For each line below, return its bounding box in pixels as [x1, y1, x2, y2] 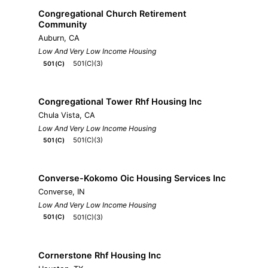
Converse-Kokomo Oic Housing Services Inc [38, 173, 226, 184]
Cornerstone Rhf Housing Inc [38, 249, 161, 260]
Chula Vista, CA [38, 110, 95, 120]
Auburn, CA [38, 33, 80, 43]
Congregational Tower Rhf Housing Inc [38, 96, 202, 106]
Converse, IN [38, 187, 85, 197]
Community [38, 19, 87, 30]
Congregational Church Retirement [38, 8, 186, 19]
